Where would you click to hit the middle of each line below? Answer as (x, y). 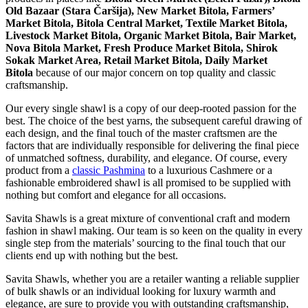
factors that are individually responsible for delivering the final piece (152, 145)
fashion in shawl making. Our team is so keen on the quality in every (154, 230)
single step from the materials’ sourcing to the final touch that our (145, 243)
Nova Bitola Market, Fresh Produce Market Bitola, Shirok (142, 47)
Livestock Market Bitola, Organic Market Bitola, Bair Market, (151, 35)
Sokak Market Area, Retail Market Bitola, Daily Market (136, 60)
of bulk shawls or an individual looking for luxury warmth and (141, 291)
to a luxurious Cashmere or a (209, 170)
